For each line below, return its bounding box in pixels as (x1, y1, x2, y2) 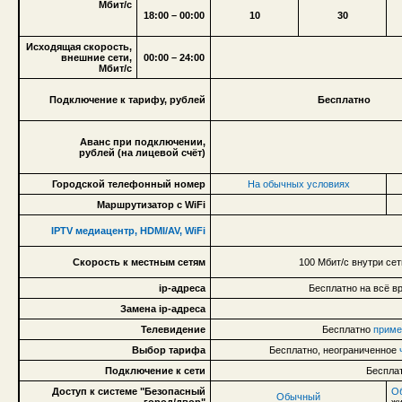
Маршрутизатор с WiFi (97, 198, 205, 210)
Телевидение (141, 323, 205, 335)
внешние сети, (61, 51, 132, 63)
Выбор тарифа (132, 344, 205, 355)
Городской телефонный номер (52, 178, 205, 189)
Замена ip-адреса (120, 302, 205, 314)
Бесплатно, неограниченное (268, 344, 399, 355)
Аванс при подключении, (80, 135, 205, 147)
